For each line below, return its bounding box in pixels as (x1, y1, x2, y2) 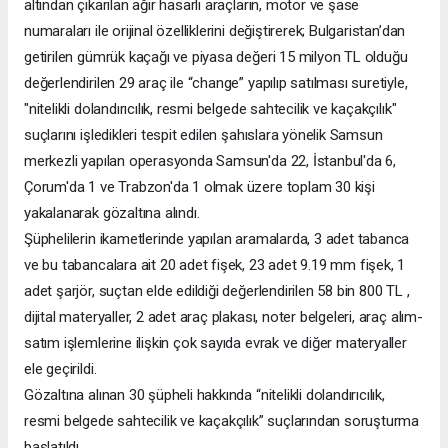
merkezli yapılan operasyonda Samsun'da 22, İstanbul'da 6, (24, 151, 397, 170)
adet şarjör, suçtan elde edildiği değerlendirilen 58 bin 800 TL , (24, 281, 410, 300)
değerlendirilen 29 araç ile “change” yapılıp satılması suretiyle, (24, 73, 408, 92)
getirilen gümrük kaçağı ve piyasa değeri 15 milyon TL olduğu (24, 47, 408, 66)
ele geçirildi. (24, 359, 97, 378)
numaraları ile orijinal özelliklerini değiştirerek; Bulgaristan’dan (24, 21, 406, 40)
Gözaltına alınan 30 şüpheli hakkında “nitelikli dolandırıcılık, (24, 385, 385, 404)
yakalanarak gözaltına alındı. (24, 203, 200, 222)
